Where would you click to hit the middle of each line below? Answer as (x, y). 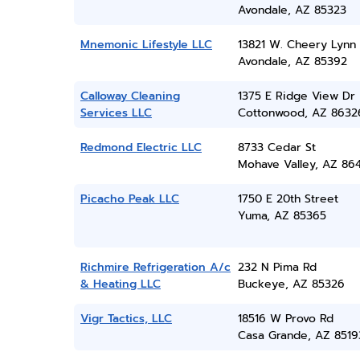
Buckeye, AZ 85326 (291, 284)
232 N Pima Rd (277, 267)
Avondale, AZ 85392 (292, 61)
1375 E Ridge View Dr (296, 96)
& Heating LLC (121, 284)
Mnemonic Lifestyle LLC (146, 45)
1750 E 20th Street (288, 199)
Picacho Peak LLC (130, 199)
